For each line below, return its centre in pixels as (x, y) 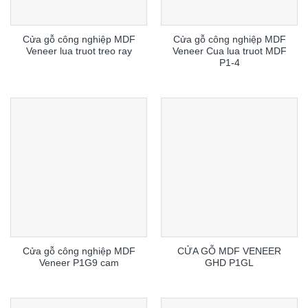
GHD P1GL (229, 263)
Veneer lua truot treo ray (79, 52)
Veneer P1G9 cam (79, 263)
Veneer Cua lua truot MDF (229, 52)
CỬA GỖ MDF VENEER (229, 251)
